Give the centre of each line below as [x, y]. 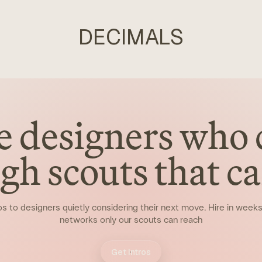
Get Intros [131, 252]
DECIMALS [131, 37]
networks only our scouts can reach [131, 220]
